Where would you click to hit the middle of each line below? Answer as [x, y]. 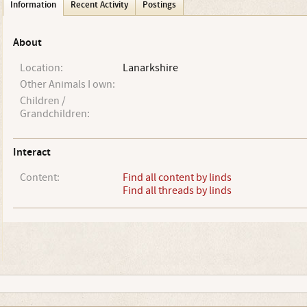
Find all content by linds [177, 177]
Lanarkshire [150, 68]
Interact [32, 152]
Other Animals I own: [67, 84]
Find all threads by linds [177, 191]
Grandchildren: [54, 114]
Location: [41, 68]
